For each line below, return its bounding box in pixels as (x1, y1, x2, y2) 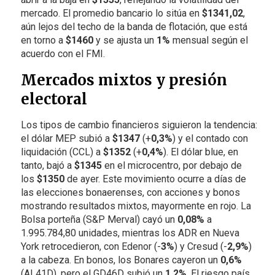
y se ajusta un (93, 34, 157, 46)
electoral (20, 89, 87, 109)
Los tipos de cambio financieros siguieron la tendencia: (20, 118, 257, 131)
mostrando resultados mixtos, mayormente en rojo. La (20, 199, 251, 212)
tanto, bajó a (20, 159, 74, 171)
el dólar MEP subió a (20, 132, 112, 144)
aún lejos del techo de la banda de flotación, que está (20, 20, 247, 33)
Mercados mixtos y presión (20, 70, 227, 90)
